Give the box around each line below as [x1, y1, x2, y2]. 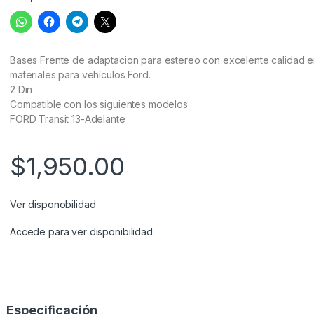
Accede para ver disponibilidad [10, 226, 153, 238]
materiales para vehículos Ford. [10, 69, 151, 81]
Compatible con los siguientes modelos [10, 98, 188, 111]
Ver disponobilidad [10, 198, 96, 211]
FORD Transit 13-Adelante [10, 113, 125, 125]
